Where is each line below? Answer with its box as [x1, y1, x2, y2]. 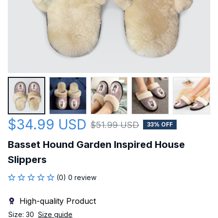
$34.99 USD [8, 116, 87, 133]
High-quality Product [19, 196, 96, 206]
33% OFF [147, 121, 173, 128]
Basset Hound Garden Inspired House [8, 138, 185, 150]
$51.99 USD [91, 119, 139, 130]
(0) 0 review [56, 173, 96, 182]
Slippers [8, 153, 47, 165]
